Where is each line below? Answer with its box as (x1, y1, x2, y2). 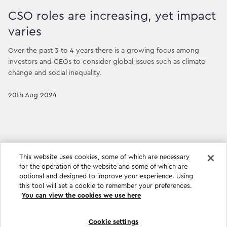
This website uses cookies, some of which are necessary (19, 154, 190, 160)
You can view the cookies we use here (22, 192, 141, 199)
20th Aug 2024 (8, 91, 57, 99)
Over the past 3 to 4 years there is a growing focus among (8, 47, 199, 54)
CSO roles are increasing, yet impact (8, 10, 216, 23)
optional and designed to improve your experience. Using (19, 173, 194, 179)
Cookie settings (89, 218, 138, 225)
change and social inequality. (8, 69, 102, 77)
